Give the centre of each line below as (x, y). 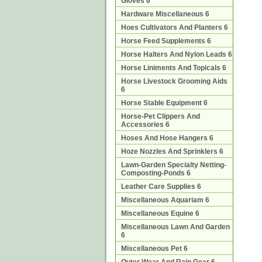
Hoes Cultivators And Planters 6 (175, 27)
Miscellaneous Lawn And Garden (175, 227)
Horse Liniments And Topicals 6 (174, 68)
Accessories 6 (145, 125)
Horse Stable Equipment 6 (164, 103)
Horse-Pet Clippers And (161, 116)
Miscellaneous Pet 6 (154, 249)
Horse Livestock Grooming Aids (174, 81)
